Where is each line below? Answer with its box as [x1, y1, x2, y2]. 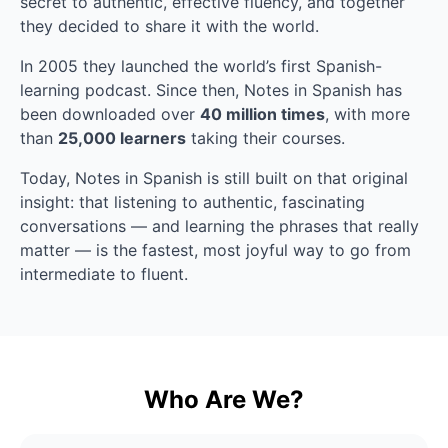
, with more [325, 103, 410, 124]
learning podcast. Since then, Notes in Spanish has [20, 79, 402, 100]
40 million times [200, 103, 325, 124]
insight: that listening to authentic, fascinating [20, 191, 365, 212]
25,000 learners [58, 127, 186, 148]
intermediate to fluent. [20, 263, 188, 284]
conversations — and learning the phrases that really [20, 215, 419, 236]
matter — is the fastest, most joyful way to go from [20, 239, 411, 260]
